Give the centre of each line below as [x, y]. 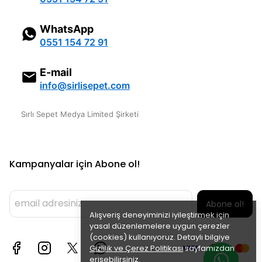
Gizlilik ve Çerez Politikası [136, 248]
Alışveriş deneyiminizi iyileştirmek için [159, 215]
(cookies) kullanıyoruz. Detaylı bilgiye [160, 237]
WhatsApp [67, 29]
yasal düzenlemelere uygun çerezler [160, 226]
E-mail [56, 72]
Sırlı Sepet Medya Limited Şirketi [80, 114]
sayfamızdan [209, 248]
